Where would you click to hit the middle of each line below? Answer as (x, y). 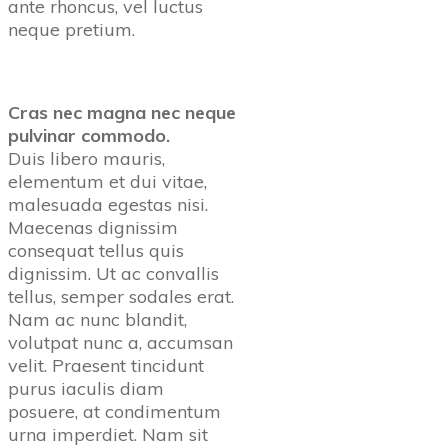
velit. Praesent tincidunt (106, 365)
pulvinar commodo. (89, 135)
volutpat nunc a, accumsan (120, 342)
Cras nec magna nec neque (122, 112)
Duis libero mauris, (86, 158)
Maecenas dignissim (93, 227)
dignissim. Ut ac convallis (113, 273)
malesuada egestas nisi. (108, 204)
